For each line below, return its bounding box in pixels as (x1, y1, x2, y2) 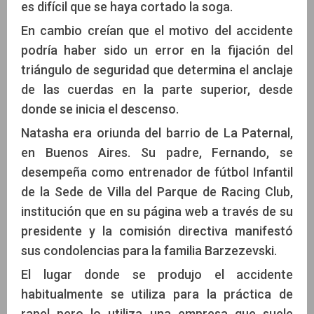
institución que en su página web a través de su (21, 204, 293, 219)
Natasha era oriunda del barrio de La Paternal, (21, 125, 293, 141)
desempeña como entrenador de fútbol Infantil (21, 165, 293, 180)
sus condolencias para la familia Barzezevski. (21, 243, 277, 259)
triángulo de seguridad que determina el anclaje (21, 62, 293, 78)
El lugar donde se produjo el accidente (21, 267, 293, 282)
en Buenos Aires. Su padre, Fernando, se (21, 145, 293, 161)
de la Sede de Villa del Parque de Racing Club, (21, 184, 293, 200)
